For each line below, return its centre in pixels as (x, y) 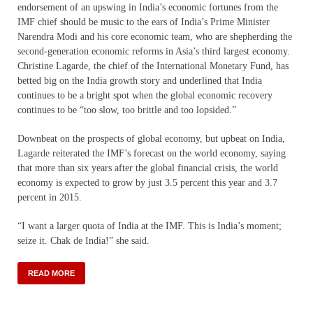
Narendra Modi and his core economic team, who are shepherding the (155, 36)
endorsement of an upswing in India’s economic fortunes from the (148, 7)
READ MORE (51, 273)
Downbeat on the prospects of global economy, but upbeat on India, (151, 138)
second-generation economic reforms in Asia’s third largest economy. (154, 51)
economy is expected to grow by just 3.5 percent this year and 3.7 (147, 182)
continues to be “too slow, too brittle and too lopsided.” (127, 110)
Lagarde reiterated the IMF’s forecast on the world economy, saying (152, 153)
